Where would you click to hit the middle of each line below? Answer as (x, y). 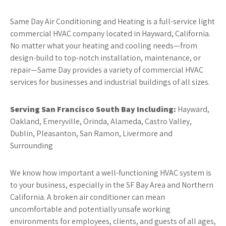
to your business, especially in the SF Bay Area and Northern (112, 185)
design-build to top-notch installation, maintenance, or (105, 58)
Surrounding (32, 146)
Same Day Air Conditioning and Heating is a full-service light (112, 21)
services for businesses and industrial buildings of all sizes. (110, 82)
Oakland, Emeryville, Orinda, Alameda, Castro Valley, (101, 121)
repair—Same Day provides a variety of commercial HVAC (107, 70)
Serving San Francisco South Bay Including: (93, 109)
